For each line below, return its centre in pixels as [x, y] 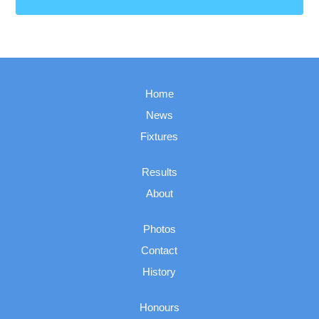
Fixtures [159, 136]
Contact [159, 250]
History [159, 271]
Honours [159, 307]
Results [159, 172]
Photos [159, 229]
